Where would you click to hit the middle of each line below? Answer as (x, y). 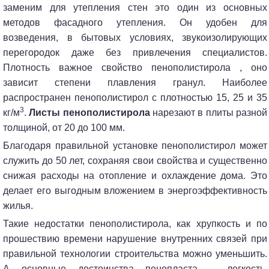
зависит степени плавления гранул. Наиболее (135, 82)
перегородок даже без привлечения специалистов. (135, 52)
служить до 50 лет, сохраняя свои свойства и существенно (135, 160)
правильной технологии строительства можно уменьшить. (135, 253)
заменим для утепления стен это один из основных (135, 7)
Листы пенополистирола (89, 112)
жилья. (18, 205)
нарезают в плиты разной (209, 112)
